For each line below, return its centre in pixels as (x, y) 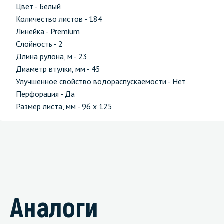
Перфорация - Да (45, 94)
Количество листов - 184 (59, 19)
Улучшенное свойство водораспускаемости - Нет (101, 81)
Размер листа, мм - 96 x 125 (64, 106)
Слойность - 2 (39, 44)
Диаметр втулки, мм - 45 (58, 69)
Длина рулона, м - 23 (52, 56)
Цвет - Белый (38, 6)
